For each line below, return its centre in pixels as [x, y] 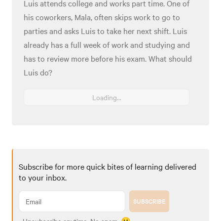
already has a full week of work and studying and [107, 44]
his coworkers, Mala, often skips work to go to [102, 17]
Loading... [107, 97]
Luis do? [38, 72]
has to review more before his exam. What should [108, 58]
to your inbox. [43, 177]
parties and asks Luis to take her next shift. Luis [105, 30]
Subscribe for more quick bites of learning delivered [108, 166]
